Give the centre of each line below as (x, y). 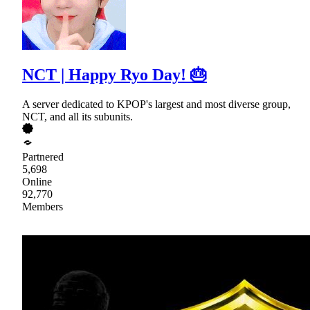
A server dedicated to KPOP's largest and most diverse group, (156, 104)
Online (37, 182)
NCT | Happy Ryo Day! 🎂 (115, 75)
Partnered (43, 157)
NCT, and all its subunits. (77, 117)
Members (43, 207)
